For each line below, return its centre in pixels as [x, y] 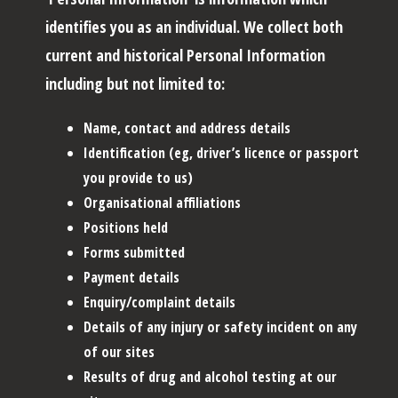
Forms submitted [134, 252]
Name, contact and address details [187, 127]
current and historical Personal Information [185, 55]
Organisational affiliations [162, 202]
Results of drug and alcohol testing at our [210, 376]
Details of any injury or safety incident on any [220, 326]
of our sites [119, 351]
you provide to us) [138, 177]
